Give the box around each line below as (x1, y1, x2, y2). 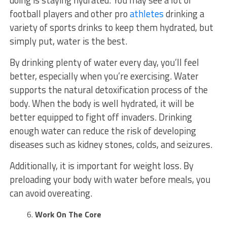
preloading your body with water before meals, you (9, 172, 210, 186)
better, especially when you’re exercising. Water (9, 68, 199, 83)
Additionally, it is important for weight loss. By (9, 158, 194, 173)
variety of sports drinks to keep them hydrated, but (9, 20, 213, 34)
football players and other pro (9, 6, 130, 21)
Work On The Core (34, 208, 101, 220)
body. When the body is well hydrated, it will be (9, 96, 194, 110)
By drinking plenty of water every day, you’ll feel (9, 55, 199, 69)
